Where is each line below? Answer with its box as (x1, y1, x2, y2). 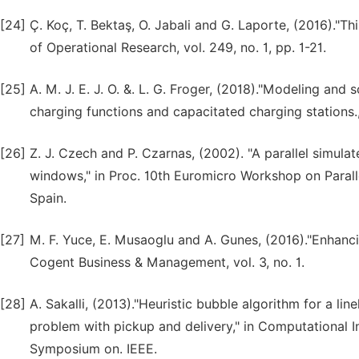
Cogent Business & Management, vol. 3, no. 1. (30, 255, 305, 270)
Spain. (30, 191, 67, 206)
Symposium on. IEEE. (30, 341, 157, 357)
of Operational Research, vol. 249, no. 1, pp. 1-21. (30, 40, 326, 55)
